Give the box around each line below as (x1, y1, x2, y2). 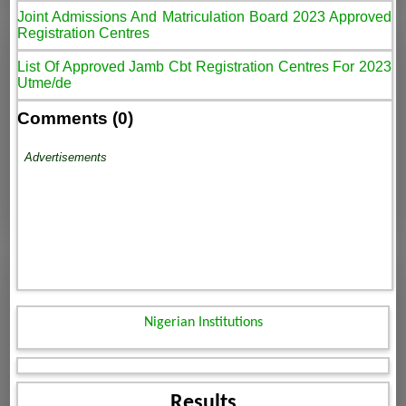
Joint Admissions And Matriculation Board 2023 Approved (17, 8, 391, 24)
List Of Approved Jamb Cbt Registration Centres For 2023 (17, 58, 391, 74)
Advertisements (24, 150, 108, 165)
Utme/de (17, 74, 72, 91)
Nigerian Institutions (143, 315, 263, 331)
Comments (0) (17, 109, 134, 129)
